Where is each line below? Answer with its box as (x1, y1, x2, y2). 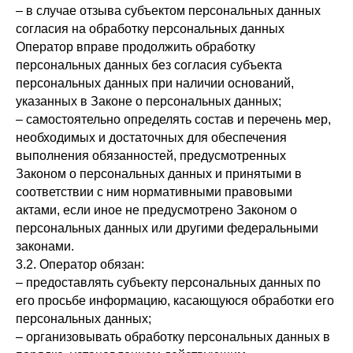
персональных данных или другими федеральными (16, 221, 318, 235)
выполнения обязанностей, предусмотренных (16, 149, 286, 162)
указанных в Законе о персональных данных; (16, 95, 281, 108)
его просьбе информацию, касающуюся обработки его (16, 294, 334, 307)
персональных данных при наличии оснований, (16, 76, 294, 90)
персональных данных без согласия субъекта (16, 58, 282, 72)
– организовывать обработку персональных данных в (16, 330, 330, 344)
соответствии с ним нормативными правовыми (16, 185, 292, 199)
